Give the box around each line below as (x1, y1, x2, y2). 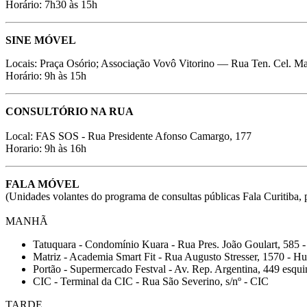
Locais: (5, 57, 40, 69)
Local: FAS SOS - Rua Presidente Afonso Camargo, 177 (5, 130, 251, 142)
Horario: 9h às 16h (5, 142, 89, 154)
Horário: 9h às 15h (5, 69, 86, 82)
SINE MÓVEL (5, 34, 76, 46)
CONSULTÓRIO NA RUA (5, 105, 136, 117)
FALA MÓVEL (5, 177, 79, 190)
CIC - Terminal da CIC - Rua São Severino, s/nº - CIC (33, 275, 269, 287)
